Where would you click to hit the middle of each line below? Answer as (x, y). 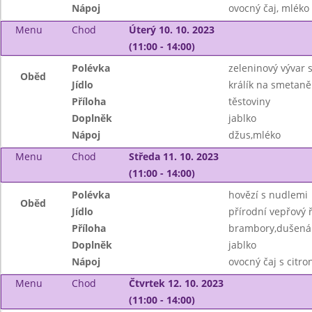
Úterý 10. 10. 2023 (171, 30)
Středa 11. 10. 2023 (173, 156)
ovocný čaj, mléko (268, 8)
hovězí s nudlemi (268, 195)
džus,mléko (254, 135)
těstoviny (249, 101)
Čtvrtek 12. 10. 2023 (176, 283)
